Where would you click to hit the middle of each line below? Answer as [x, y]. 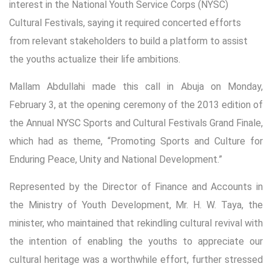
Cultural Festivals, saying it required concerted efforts [125, 22]
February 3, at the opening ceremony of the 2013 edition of [136, 104]
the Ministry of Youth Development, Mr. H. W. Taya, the [136, 205]
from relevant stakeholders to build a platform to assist [128, 41]
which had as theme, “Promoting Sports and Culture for [136, 141]
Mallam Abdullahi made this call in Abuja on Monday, [136, 86]
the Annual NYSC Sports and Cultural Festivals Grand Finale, [136, 123]
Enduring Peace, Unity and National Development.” [116, 159]
